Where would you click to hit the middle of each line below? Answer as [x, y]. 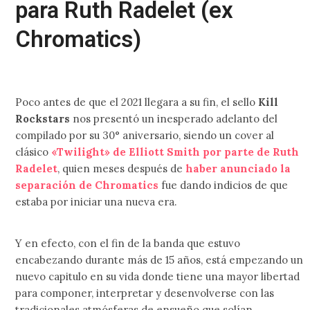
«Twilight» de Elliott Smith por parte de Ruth [175, 152]
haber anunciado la [238, 168]
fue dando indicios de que [224, 185]
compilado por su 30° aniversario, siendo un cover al [145, 135]
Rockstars [43, 118]
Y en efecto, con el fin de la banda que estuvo [128, 243]
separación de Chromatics [87, 185]
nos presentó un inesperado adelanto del [174, 118]
